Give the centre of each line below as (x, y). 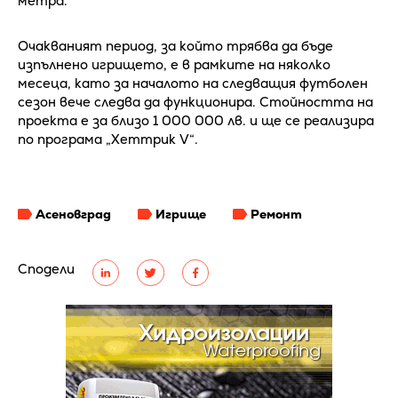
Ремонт (276, 215)
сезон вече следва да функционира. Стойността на (195, 102)
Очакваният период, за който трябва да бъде (175, 46)
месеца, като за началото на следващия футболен (193, 84)
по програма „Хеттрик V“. (108, 139)
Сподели (46, 269)
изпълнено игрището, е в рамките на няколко (174, 65)
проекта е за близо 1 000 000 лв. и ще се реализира (196, 121)
